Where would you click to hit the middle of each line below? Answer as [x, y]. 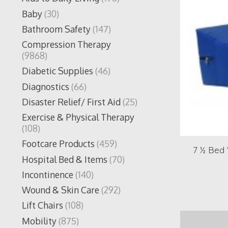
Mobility [39, 221]
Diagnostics [46, 86]
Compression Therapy [66, 45]
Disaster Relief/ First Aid [71, 102]
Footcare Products [58, 144]
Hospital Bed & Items [65, 159]
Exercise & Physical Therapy [78, 117]
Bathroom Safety [56, 29]
